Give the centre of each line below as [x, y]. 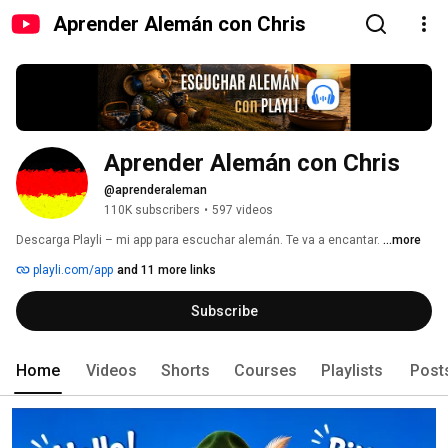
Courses [265, 371]
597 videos [242, 210]
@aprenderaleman [155, 190]
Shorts [185, 371]
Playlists [352, 371]
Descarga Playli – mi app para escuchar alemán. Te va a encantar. [199, 240]
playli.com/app [71, 270]
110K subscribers [152, 210]
